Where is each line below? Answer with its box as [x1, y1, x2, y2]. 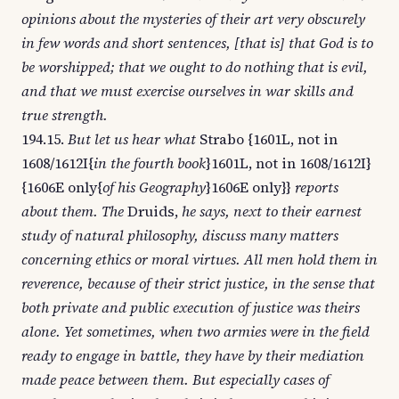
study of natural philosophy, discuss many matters [21, 225, 338, 245]
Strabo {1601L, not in [196, 129, 338, 149]
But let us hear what [68, 129, 196, 149]
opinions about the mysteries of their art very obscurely [21, 9, 365, 28]
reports [295, 177, 338, 197]
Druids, [124, 201, 182, 221]
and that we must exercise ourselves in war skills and [21, 81, 354, 101]
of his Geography [102, 177, 206, 197]
